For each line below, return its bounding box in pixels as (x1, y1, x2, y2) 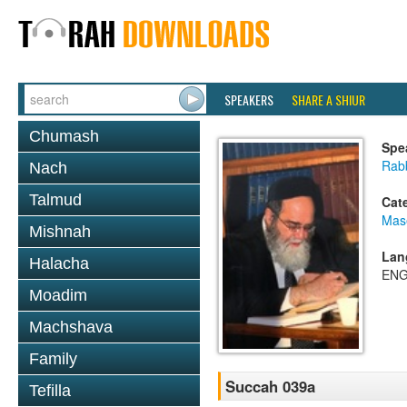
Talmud (29, 191, 82, 209)
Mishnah (29, 223, 91, 241)
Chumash (29, 127, 99, 145)
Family (29, 350, 77, 368)
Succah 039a (225, 375, 315, 398)
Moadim (29, 286, 87, 304)
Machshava (29, 318, 113, 336)
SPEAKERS (224, 90, 273, 109)
